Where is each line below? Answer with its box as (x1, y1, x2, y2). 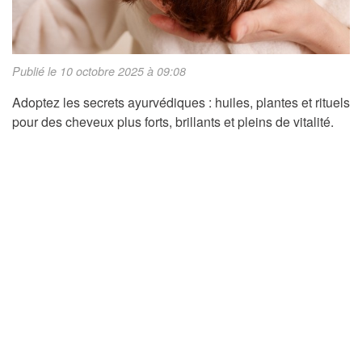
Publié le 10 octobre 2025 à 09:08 (12, 63, 186, 80)
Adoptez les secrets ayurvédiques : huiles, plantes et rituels (12, 93, 350, 112)
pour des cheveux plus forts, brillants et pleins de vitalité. (12, 112, 334, 132)
